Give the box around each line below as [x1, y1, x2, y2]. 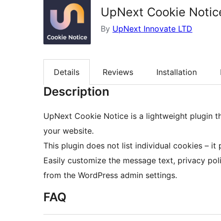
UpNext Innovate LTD [112, 24, 192, 34]
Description [43, 84, 110, 99]
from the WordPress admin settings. [43, 170, 177, 181]
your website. [43, 126, 94, 136]
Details [54, 67, 79, 77]
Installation [156, 67, 197, 77]
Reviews [103, 67, 133, 77]
